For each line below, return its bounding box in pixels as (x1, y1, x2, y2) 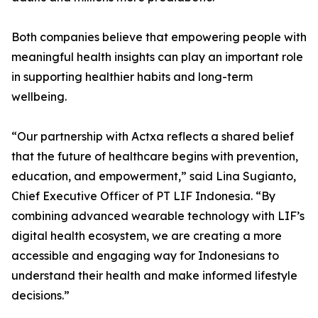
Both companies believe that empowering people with (11, 29, 307, 44)
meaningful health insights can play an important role (11, 49, 303, 64)
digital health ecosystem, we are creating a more (11, 228, 282, 243)
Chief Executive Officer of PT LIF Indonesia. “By (11, 188, 275, 203)
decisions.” (11, 287, 70, 302)
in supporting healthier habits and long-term (11, 69, 253, 84)
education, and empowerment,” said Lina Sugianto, (11, 168, 296, 183)
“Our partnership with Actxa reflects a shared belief (11, 128, 294, 143)
